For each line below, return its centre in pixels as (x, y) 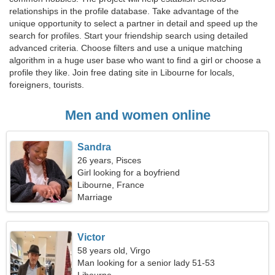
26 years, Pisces (110, 160)
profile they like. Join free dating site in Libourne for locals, (122, 72)
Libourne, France (111, 185)
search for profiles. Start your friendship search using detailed (129, 36)
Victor (91, 237)
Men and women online (137, 115)
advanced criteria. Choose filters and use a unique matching (126, 48)
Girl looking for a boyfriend (129, 172)
